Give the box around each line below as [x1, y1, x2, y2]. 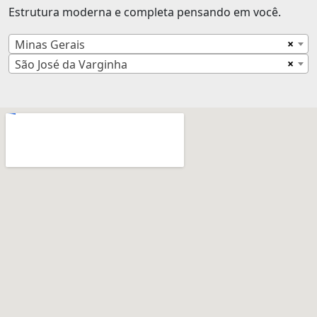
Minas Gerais [15, 36, 85, 52]
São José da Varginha [15, 56, 127, 72]
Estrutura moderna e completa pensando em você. [8, 4, 281, 20]
